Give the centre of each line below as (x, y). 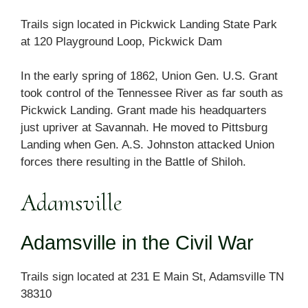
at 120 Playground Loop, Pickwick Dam (121, 41)
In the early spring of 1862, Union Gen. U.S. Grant (149, 76)
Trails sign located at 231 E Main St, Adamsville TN (152, 276)
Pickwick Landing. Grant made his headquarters (144, 111)
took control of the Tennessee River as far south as (152, 93)
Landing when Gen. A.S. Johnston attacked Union (147, 145)
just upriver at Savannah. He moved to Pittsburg (144, 128)
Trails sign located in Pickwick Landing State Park (149, 24)
